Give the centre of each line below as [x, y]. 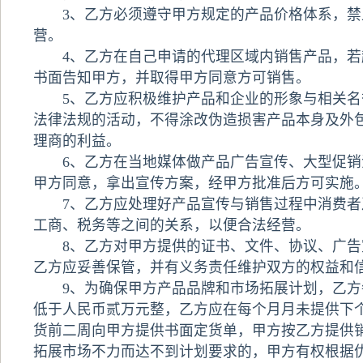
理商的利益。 [77, 141]
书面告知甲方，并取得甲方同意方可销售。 [171, 78]
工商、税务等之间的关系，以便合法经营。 [171, 225]
